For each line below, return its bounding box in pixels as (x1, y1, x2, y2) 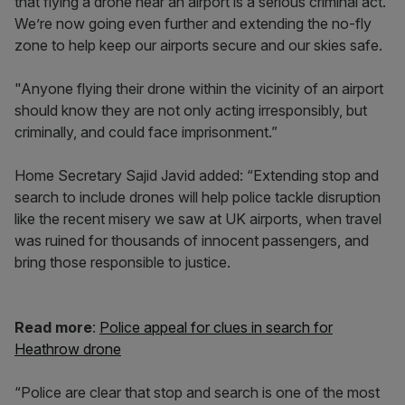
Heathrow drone (14, 340, 121, 358)
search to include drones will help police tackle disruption (14, 188, 381, 206)
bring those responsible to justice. (14, 253, 231, 271)
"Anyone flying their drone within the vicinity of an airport (14, 80, 383, 98)
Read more (14, 318, 92, 336)
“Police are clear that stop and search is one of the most (14, 383, 380, 401)
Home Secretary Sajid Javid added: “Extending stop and (14, 166, 379, 184)
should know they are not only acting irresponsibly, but (14, 101, 367, 119)
